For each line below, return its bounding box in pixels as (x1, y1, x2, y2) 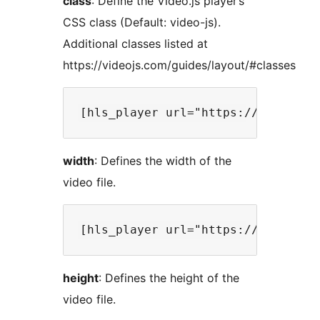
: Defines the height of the (99, 271, 239, 286)
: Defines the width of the (94, 154, 231, 169)
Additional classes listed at (63, 36, 208, 51)
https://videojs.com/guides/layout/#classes (63, 58, 296, 73)
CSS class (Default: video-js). (63, 15, 221, 30)
